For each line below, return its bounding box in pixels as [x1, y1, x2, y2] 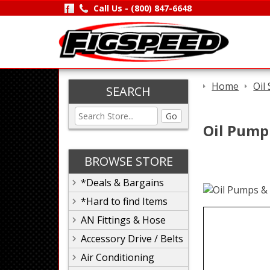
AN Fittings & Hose [81, 213, 166, 227]
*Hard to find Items [81, 195, 168, 208]
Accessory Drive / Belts [81, 232, 183, 245]
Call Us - [93, 2, 131, 14]
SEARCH [106, 83, 151, 99]
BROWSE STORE [84, 153, 173, 169]
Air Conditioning [81, 251, 154, 264]
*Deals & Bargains [81, 176, 164, 189]
